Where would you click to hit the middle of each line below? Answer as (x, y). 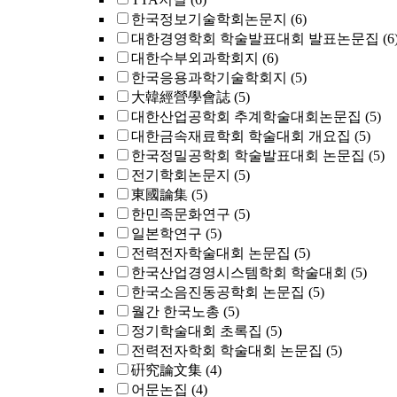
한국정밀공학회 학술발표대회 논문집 (248, 156)
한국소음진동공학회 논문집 (218, 292)
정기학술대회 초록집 (197, 331)
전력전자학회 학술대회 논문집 (227, 350)
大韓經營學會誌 (181, 97)
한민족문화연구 (181, 214)
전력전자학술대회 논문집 (211, 253)
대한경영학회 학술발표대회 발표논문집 (255, 39)
